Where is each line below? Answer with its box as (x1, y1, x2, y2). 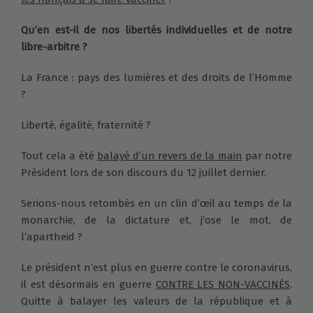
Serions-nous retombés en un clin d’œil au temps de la (21, 197, 292, 210)
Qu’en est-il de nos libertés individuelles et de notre (21, 24, 292, 37)
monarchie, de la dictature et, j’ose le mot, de (21, 214, 292, 227)
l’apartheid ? (21, 231, 82, 244)
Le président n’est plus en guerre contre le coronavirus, (21, 261, 292, 275)
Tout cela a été (21, 150, 97, 163)
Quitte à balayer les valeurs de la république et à (21, 295, 292, 308)
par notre (242, 150, 293, 163)
